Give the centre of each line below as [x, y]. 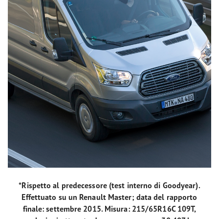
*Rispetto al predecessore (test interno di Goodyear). [109, 186]
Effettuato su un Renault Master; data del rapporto [109, 197]
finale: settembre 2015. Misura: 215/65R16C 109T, [109, 209]
